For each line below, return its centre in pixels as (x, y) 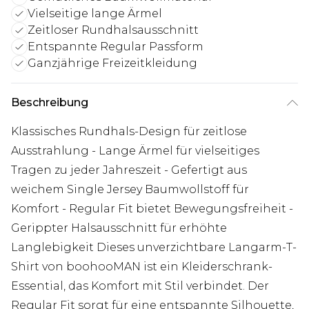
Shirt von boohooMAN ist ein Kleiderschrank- (142, 267)
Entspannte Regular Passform (116, 47)
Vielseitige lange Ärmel (95, 14)
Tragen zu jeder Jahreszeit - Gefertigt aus (129, 170)
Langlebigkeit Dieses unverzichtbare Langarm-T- (154, 248)
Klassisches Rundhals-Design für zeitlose (129, 132)
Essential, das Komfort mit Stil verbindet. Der (140, 286)
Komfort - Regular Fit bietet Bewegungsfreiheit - (152, 209)
